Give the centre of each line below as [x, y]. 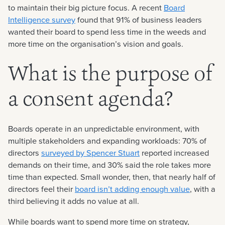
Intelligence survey [42, 20]
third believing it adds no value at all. [74, 201]
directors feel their [41, 189]
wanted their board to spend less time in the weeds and [107, 32]
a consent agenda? [90, 101]
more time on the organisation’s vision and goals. [96, 44]
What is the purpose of [110, 76]
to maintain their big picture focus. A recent [86, 8]
